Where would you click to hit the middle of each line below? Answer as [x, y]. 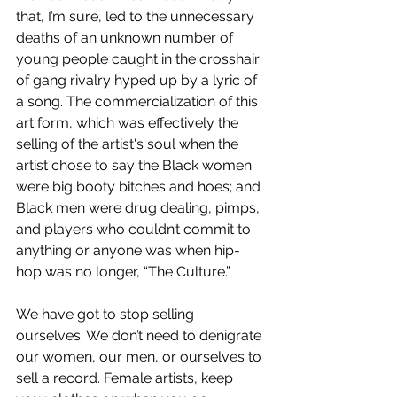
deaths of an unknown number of [126, 38]
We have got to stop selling [107, 315]
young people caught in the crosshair [140, 59]
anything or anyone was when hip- [128, 251]
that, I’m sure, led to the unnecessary [137, 17]
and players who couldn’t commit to [135, 230]
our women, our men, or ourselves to [140, 357]
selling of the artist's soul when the [129, 144]
